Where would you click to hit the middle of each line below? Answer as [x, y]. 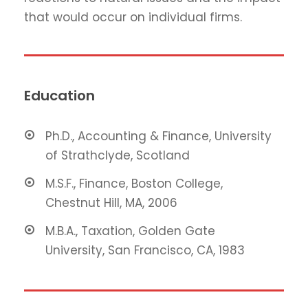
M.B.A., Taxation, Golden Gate [130, 231]
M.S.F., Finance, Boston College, [134, 183]
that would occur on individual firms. [133, 17]
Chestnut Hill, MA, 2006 [111, 202]
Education [59, 95]
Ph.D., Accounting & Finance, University [158, 136]
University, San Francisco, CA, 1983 [145, 250]
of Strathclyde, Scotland [118, 155]
